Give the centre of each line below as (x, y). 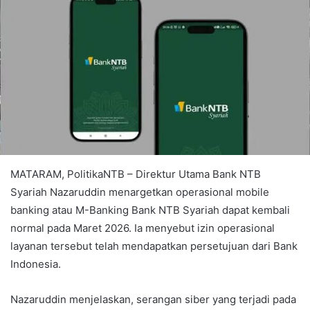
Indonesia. (36, 264)
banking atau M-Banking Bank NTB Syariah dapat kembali (150, 210)
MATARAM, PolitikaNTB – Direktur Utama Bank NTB (136, 174)
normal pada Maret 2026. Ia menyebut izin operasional (143, 228)
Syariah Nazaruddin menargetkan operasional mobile (140, 192)
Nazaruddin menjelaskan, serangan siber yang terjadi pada (153, 299)
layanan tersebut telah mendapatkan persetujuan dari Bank (154, 246)
